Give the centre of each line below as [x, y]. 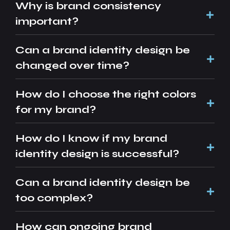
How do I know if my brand [91, 138]
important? [47, 21]
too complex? [54, 198]
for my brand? [56, 109]
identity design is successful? [97, 154]
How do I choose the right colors [106, 94]
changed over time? [72, 65]
